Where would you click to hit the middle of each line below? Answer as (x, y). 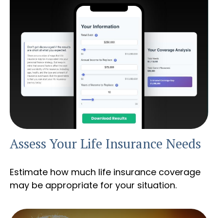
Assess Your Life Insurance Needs (105, 144)
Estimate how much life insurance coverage (105, 172)
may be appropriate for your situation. (93, 185)
